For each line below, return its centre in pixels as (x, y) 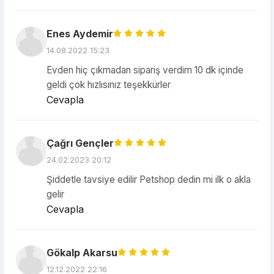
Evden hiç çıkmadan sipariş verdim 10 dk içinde (145, 70)
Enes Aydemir (80, 34)
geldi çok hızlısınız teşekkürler (109, 85)
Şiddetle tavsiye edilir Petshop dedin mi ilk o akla (149, 180)
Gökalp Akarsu (82, 253)
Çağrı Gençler (80, 143)
